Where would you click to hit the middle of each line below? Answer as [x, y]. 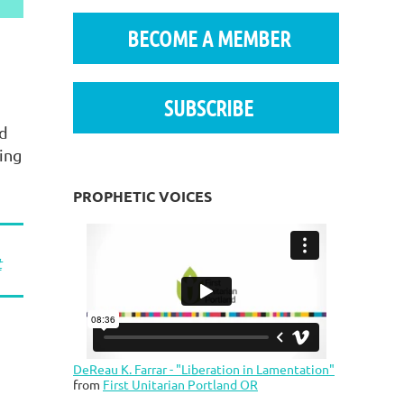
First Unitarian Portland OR [180, 385]
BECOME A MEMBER [209, 39]
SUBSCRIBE [209, 108]
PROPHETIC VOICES [142, 197]
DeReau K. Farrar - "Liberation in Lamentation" [204, 369]
